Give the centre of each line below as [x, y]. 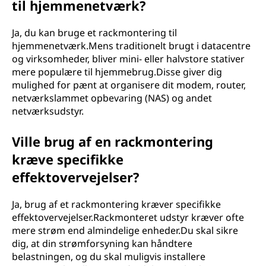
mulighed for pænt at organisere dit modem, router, [129, 85]
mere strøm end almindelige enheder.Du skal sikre [125, 230]
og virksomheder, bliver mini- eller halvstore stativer [128, 59]
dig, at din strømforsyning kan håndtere [102, 243]
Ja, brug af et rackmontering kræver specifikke [116, 204]
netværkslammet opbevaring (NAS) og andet [112, 98]
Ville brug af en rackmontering [113, 141]
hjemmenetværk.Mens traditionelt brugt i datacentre [131, 46]
